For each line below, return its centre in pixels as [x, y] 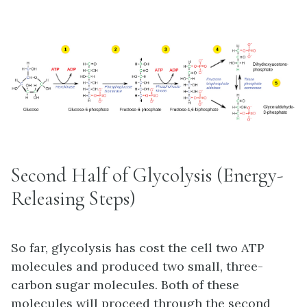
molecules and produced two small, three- [137, 267]
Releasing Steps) [73, 199]
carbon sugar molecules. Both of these [125, 285]
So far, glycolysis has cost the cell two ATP [138, 248]
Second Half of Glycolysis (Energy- [147, 175]
